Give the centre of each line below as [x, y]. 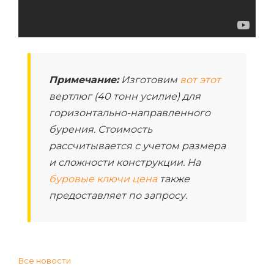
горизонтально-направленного [130, 113]
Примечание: [84, 80]
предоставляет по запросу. [118, 195]
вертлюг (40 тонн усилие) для [125, 96]
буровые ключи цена [103, 179]
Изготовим [149, 80]
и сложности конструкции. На [125, 162]
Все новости [45, 260]
